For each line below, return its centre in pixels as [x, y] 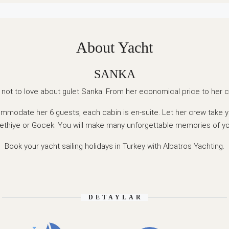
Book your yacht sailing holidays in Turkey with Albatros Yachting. [114, 146]
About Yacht [114, 47]
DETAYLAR [116, 197]
